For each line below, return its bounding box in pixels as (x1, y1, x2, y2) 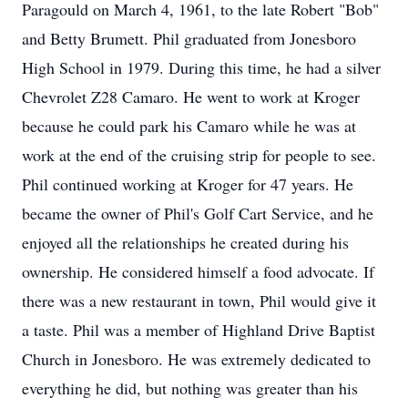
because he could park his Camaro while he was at (22, 115, 356, 137)
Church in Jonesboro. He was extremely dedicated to (22, 348, 371, 370)
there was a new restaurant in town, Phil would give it (22, 290, 376, 311)
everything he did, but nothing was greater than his (22, 377, 358, 399)
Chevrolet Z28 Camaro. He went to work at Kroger (22, 86, 360, 107)
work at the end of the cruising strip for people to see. (22, 144, 376, 166)
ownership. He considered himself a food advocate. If (22, 260, 374, 282)
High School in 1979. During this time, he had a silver (22, 56, 381, 78)
